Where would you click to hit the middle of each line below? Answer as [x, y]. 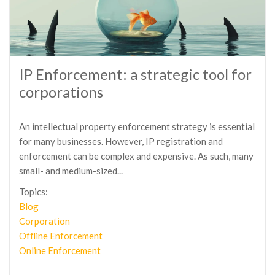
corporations [61, 92]
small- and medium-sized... [71, 171]
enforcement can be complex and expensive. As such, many [136, 156]
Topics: [33, 192]
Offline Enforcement [61, 236]
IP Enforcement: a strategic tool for [135, 74]
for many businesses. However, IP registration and [121, 141]
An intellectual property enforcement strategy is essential [137, 126]
